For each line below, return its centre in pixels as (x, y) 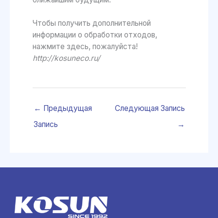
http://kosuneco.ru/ (66, 58)
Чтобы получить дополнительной (91, 23)
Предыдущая (66, 108)
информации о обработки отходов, (95, 35)
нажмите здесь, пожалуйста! (85, 47)
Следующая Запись (150, 108)
